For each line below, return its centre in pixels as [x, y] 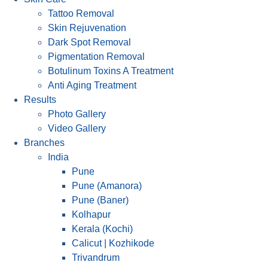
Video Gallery [77, 128]
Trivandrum [96, 258]
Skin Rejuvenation [87, 28]
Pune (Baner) [100, 200]
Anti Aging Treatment [92, 85]
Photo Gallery [77, 114]
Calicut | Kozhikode [113, 243]
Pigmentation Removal [96, 57]
